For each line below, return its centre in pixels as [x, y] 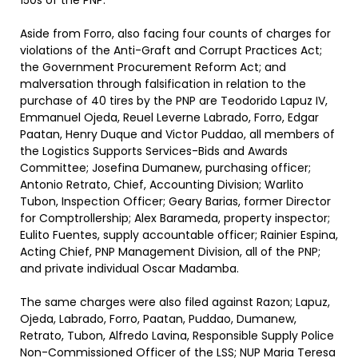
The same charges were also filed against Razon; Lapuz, [175, 302]
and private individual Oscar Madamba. [129, 268]
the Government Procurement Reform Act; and [153, 67]
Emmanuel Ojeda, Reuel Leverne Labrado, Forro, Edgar [169, 117]
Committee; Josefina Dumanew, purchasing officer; [165, 168]
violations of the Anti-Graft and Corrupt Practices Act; [171, 50]
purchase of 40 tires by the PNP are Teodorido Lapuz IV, [174, 101]
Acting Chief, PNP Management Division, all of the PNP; [170, 252]
